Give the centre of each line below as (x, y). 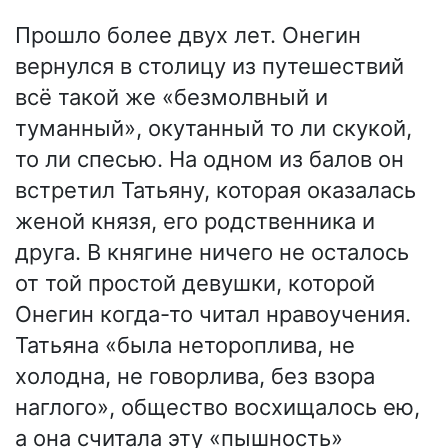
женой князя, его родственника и (195, 220)
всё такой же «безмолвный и (171, 96)
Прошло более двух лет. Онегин (188, 34)
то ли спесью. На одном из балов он (209, 158)
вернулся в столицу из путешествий (209, 65)
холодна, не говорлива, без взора (195, 375)
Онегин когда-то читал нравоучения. (213, 313)
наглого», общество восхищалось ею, (217, 406)
